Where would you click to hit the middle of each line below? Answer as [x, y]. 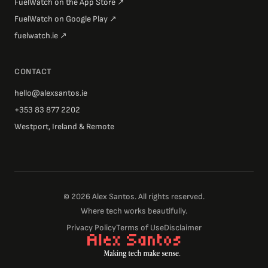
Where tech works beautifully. [134, 211]
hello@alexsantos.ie [51, 93]
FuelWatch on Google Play [61, 19]
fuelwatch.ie [36, 36]
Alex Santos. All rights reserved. [147, 197]
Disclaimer [183, 228]
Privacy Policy [91, 228]
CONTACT [33, 72]
